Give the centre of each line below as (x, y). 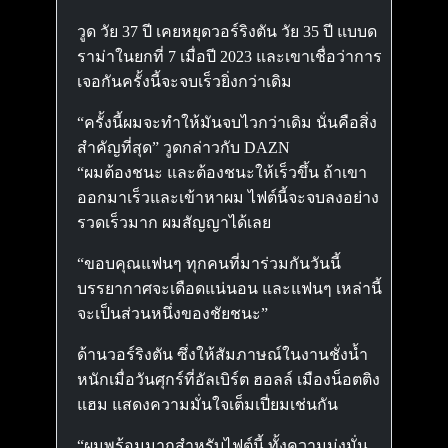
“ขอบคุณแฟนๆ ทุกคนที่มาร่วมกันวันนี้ (209, 263)
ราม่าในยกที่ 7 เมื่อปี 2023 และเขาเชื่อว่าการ (229, 56)
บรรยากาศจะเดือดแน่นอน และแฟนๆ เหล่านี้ (229, 288)
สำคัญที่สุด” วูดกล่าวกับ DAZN (183, 147)
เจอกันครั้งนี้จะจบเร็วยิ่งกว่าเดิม (184, 81)
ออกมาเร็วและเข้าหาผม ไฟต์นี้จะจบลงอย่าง (228, 197)
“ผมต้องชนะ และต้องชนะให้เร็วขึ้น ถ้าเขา (222, 172)
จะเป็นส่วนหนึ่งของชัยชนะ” (172, 313)
